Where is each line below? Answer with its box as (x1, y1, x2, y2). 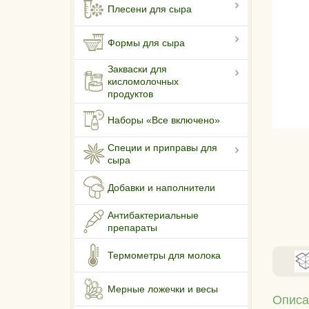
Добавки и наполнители (108, 182, 215, 194)
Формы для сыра (108, 37, 185, 49)
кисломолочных (108, 76, 179, 88)
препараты (108, 222, 157, 234)
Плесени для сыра (108, 3, 192, 15)
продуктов (108, 88, 153, 100)
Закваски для (108, 63, 167, 75)
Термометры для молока (108, 250, 221, 261)
